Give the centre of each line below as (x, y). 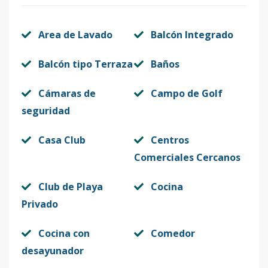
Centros (170, 140)
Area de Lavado (75, 35)
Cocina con (64, 233)
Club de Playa (71, 187)
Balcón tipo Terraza (86, 64)
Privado (40, 204)
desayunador (53, 251)
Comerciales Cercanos (187, 157)
